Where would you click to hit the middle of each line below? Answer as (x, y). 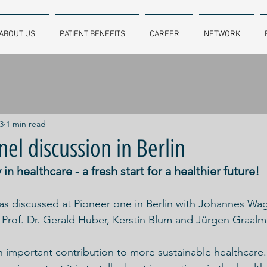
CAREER (164, 34)
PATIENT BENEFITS (92, 34)
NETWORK (222, 34)
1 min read (26, 124)
